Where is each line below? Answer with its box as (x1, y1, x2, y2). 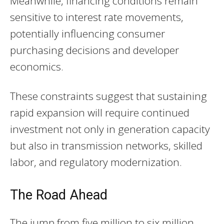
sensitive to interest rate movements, (10, 10, 183, 24)
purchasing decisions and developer (10, 43, 179, 57)
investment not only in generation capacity (10, 122, 210, 136)
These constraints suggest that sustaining (10, 89, 207, 103)
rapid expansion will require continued (10, 105, 189, 120)
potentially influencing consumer (10, 26, 165, 41)
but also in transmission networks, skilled (10, 138, 202, 153)
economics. (10, 59, 63, 74)
